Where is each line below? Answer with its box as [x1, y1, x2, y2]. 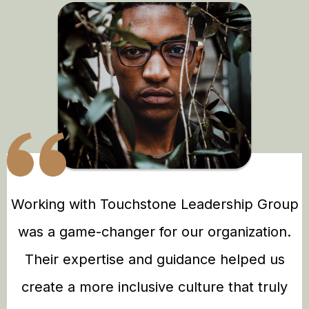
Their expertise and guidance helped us [24, 251, 285, 268]
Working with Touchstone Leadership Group [10, 196, 299, 213]
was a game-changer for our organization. [18, 223, 291, 241]
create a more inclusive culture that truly [21, 279, 288, 296]
